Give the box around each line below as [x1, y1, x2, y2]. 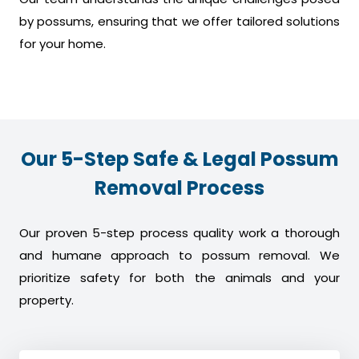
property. [19, 292, 74, 309]
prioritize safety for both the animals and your [19, 269, 340, 287]
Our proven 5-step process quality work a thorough [19, 224, 340, 242]
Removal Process [95, 175, 264, 202]
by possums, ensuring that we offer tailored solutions [19, 13, 340, 30]
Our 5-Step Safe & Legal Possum [20, 146, 339, 173]
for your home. [19, 35, 106, 53]
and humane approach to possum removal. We [19, 247, 340, 264]
